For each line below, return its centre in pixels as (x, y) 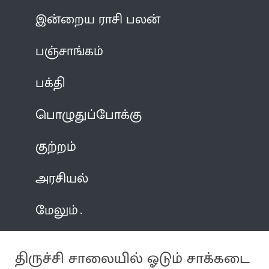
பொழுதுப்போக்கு (89, 115)
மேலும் (57, 210)
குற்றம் (56, 147)
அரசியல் (62, 178)
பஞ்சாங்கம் (70, 51)
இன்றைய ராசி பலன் (98, 19)
